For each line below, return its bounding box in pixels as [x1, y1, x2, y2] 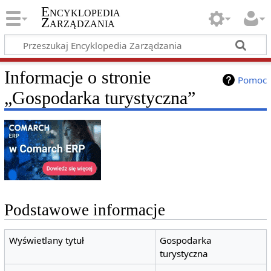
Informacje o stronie [4, 67, 151, 88]
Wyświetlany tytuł [9, 234, 85, 247]
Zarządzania [41, 15, 115, 31]
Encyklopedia [41, 4, 120, 20]
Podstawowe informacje [4, 201, 165, 220]
